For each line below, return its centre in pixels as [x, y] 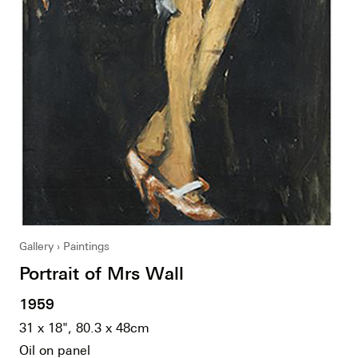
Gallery [36, 246]
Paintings [86, 246]
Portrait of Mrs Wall [101, 273]
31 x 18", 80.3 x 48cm [84, 328]
